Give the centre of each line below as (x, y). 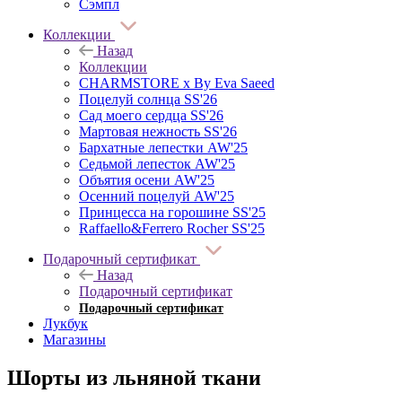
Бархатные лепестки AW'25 (163, 147)
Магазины (74, 339)
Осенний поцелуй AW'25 (157, 196)
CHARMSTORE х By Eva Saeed (177, 83)
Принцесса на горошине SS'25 (172, 212)
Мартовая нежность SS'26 (158, 131)
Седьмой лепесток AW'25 (157, 163)
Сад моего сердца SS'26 (151, 115)
